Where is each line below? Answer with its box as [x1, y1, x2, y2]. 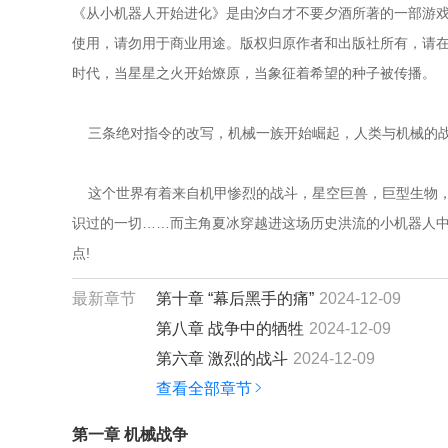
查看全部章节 [156, 380, 252, 397]
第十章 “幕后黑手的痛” [156, 290, 314, 307]
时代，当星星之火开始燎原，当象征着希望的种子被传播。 [72, 65, 436, 81]
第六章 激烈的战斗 [156, 350, 288, 367]
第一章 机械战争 [72, 426, 188, 443]
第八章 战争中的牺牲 [156, 320, 304, 337]
